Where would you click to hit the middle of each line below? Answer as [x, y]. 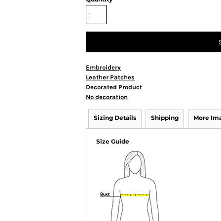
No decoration [107, 97]
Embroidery [103, 67]
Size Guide [113, 141]
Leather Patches [110, 77]
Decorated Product [114, 87]
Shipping [165, 118]
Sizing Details [115, 118]
